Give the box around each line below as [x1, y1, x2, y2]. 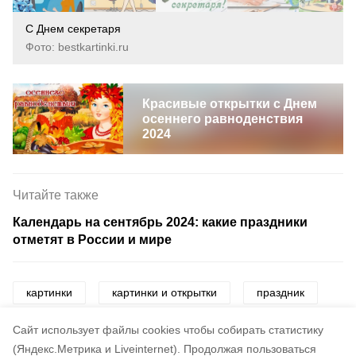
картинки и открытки [112, 286, 217, 299]
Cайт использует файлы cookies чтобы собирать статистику [13, 323, 323, 336]
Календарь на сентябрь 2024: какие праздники [13, 215, 308, 229]
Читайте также [13, 188, 99, 202]
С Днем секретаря [25, 22, 121, 35]
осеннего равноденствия [141, 112, 303, 126]
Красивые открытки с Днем [141, 97, 317, 110]
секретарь [26, 322, 79, 335]
